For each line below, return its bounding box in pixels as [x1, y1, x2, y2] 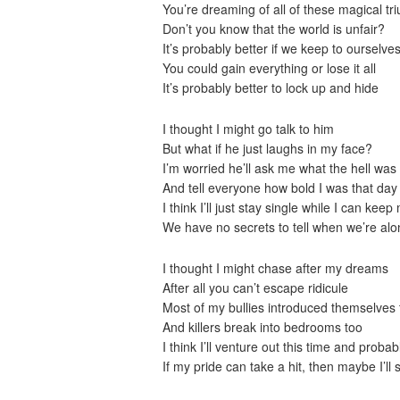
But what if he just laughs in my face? [162, 139, 372, 157]
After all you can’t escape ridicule [162, 279, 348, 296]
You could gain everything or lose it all [162, 59, 376, 77]
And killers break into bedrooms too [162, 318, 362, 336]
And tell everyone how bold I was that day [162, 179, 397, 196]
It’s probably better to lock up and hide [162, 79, 379, 96]
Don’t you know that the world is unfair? [162, 20, 385, 37]
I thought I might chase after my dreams [162, 259, 388, 277]
